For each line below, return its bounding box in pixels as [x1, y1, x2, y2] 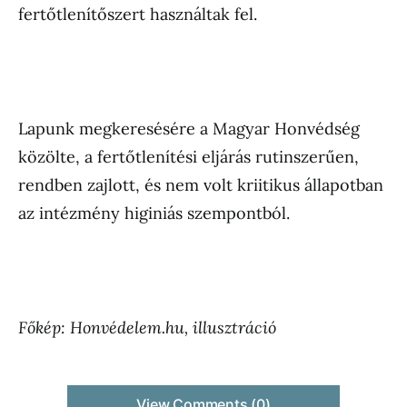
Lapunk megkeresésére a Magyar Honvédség [18, 118, 360, 139]
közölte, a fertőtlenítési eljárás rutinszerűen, [18, 146, 359, 167]
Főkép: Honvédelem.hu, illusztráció [18, 317, 276, 338]
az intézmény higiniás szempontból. [18, 203, 290, 223]
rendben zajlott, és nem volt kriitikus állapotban [18, 174, 383, 195]
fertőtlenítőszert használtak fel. [18, 4, 257, 25]
